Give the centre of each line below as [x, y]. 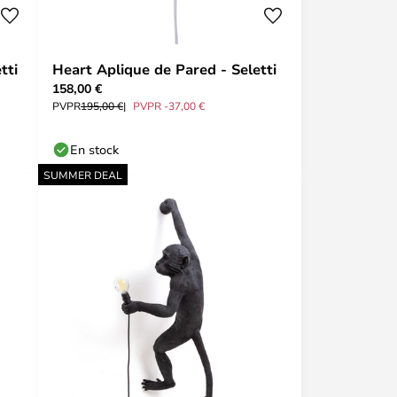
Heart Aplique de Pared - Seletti [164, 69]
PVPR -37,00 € [169, 105]
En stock [94, 149]
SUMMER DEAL [83, 175]
